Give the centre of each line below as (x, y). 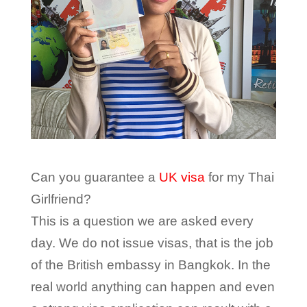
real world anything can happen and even (152, 286)
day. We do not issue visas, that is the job (152, 243)
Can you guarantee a (95, 177)
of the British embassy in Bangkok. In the (150, 265)
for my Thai (239, 177)
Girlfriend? (61, 199)
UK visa (182, 177)
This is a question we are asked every (142, 221)
